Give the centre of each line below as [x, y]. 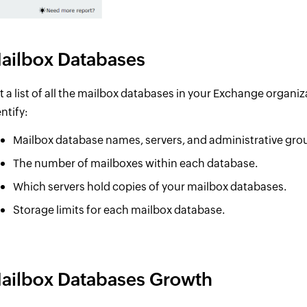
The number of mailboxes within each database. [136, 163]
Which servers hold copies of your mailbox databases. [150, 186]
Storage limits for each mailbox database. [119, 210]
